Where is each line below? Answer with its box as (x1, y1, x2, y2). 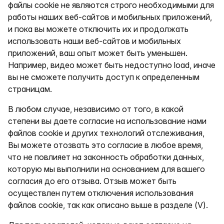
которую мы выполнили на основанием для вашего (8, 164, 205, 174)
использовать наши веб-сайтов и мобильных (8, 36, 181, 46)
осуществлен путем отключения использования (8, 188, 193, 198)
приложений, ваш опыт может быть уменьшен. (8, 48, 187, 58)
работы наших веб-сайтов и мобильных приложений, (8, 12, 212, 22)
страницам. (8, 84, 52, 94)
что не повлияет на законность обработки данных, (8, 152, 204, 162)
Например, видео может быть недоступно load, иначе (8, 60, 215, 70)
